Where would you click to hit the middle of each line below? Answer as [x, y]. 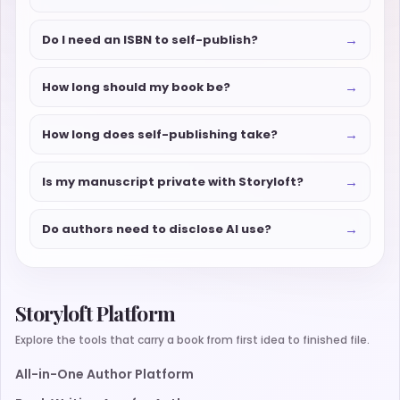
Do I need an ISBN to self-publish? [150, 39]
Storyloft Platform [96, 313]
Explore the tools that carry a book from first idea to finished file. [192, 340]
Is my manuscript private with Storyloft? [173, 181]
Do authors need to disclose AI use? [157, 229]
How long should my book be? [136, 87]
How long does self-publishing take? [160, 134]
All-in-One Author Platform [104, 375]
